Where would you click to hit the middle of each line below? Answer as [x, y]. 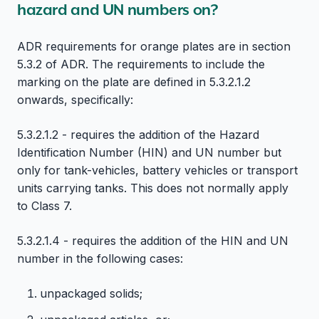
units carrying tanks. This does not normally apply [153, 188]
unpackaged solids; [91, 293]
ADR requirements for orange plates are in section [154, 46]
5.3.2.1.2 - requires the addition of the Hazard [138, 134]
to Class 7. [45, 205]
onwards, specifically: [75, 99]
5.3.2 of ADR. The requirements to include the [141, 64]
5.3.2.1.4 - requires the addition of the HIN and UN [153, 240]
